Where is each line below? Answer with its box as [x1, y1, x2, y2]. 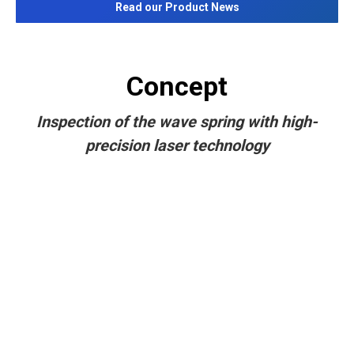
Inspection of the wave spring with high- [36, 112, 318, 131]
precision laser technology [85, 136, 269, 155]
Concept [126, 70, 228, 102]
